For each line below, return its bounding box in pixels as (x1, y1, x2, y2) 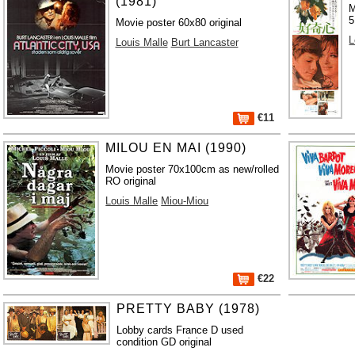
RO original (105, 174, 157, 187)
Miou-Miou (161, 194, 209, 207)
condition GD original (116, 335, 212, 348)
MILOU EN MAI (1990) (105, 140, 247, 155)
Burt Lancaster (170, 36, 239, 48)
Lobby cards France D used (116, 323, 243, 336)
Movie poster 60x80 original (115, 16, 242, 29)
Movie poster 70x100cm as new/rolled (105, 162, 280, 175)
